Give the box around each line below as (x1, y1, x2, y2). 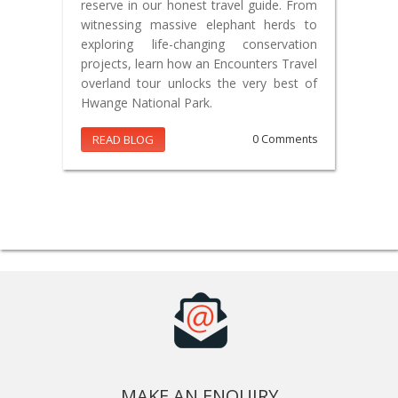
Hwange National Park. (81, 94, 212, 112)
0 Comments (252, 131, 317, 147)
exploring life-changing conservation (81, 36, 317, 53)
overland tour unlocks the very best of (81, 75, 317, 92)
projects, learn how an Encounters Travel (81, 55, 317, 73)
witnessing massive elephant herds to (81, 16, 317, 34)
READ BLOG (92, 131, 154, 148)
